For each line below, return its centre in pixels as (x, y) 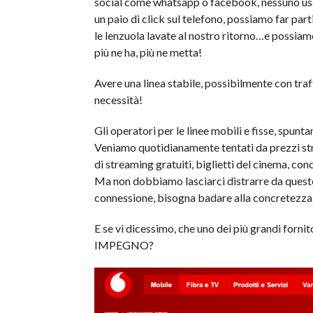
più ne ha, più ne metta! (148, 52)
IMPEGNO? (124, 245)
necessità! (118, 100)
